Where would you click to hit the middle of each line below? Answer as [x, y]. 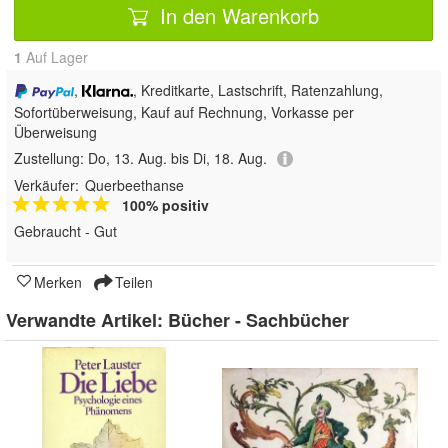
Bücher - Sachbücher [258, 319]
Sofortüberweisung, [77, 111]
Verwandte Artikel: [87, 319]
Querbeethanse [134, 184]
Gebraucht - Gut [65, 230]
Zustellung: [51, 157]
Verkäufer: [46, 184]
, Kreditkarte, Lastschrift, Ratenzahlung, [258, 90]
